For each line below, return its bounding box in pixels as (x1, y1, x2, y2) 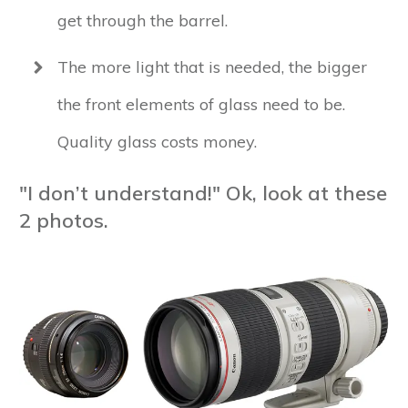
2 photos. (19, 208, 108, 234)
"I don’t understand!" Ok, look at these (19, 180, 387, 207)
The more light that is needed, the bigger (57, 56, 367, 78)
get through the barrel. (57, 10, 228, 32)
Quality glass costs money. (57, 131, 257, 153)
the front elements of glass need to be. (57, 94, 345, 116)
